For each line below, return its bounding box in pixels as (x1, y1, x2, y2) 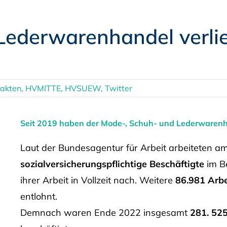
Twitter (104, 83, 132, 93)
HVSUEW (64, 83, 101, 93)
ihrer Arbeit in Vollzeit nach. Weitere (20, 174, 175, 186)
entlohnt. (20, 190, 57, 202)
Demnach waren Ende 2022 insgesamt (20, 206, 190, 218)
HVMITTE (25, 83, 61, 93)
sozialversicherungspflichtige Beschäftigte (20, 158, 204, 170)
